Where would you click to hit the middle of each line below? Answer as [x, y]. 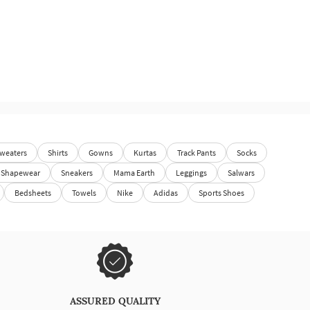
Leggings [191, 173]
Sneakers [77, 173]
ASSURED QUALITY [115, 301]
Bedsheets [33, 193]
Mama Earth [134, 173]
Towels [84, 193]
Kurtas [145, 153]
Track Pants [197, 153]
